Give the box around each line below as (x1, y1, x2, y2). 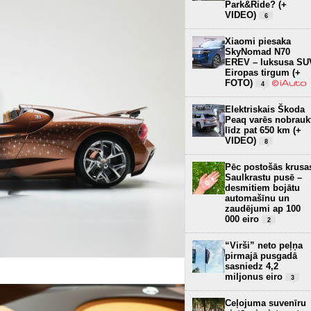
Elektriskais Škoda (225, 103, 305, 115)
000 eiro (225, 213, 262, 224)
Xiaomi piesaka (225, 35, 291, 47)
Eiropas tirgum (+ (225, 67, 301, 78)
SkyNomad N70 (225, 46, 290, 57)
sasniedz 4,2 (225, 260, 278, 271)
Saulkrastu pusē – (225, 171, 302, 183)
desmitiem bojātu (225, 182, 300, 193)
